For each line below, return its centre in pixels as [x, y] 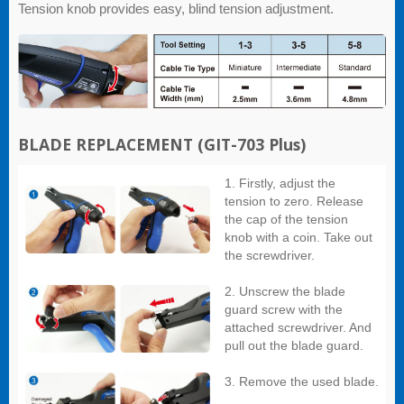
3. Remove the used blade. [302, 382]
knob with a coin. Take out [298, 238]
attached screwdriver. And [298, 328]
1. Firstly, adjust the [280, 184]
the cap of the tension [286, 220]
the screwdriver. [270, 256]
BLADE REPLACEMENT [106, 145]
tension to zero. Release [294, 202]
